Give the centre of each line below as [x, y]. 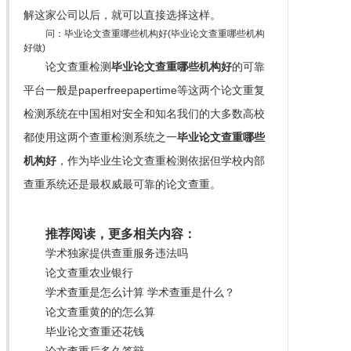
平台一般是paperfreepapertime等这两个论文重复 [144, 90]
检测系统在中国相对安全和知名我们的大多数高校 [144, 113]
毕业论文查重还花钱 [94, 331]
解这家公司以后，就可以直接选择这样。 [122, 14]
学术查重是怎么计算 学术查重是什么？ [140, 292]
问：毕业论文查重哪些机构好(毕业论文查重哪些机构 [155, 33]
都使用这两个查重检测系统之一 [100, 137]
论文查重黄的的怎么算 [100, 311]
